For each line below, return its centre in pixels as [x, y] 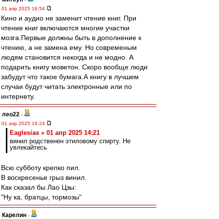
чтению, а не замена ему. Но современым [69, 47]
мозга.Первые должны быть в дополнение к [71, 38]
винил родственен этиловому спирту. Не [70, 141]
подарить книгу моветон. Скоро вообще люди [74, 67]
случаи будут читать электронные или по [66, 87]
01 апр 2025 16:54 [24, 9]
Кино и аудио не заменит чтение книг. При [69, 18]
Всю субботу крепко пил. [41, 168]
